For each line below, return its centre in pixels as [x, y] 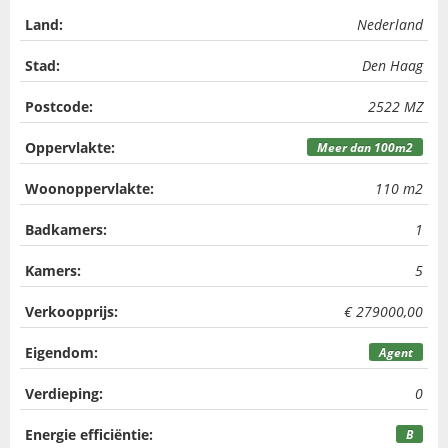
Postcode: [59, 106]
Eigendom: [61, 352]
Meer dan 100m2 [365, 147]
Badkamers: [66, 229]
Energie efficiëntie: [89, 434]
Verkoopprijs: [71, 311]
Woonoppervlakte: [89, 188]
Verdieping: [64, 393]
